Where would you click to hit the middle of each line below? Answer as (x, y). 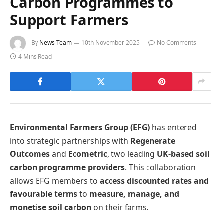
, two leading (132, 154)
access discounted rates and (154, 181)
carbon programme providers (67, 167)
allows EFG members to (55, 181)
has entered (173, 128)
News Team (55, 43)
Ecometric (88, 154)
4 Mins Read (35, 57)
